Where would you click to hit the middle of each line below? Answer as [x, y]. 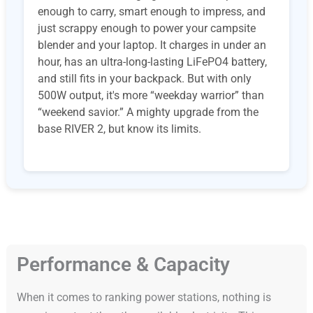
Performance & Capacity [123, 265]
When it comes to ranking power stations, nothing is [144, 298]
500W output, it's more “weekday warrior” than [151, 96]
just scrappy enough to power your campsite [146, 29]
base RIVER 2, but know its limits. [119, 129]
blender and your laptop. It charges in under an [152, 45]
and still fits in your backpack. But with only [144, 79]
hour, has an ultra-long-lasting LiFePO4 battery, [152, 62]
